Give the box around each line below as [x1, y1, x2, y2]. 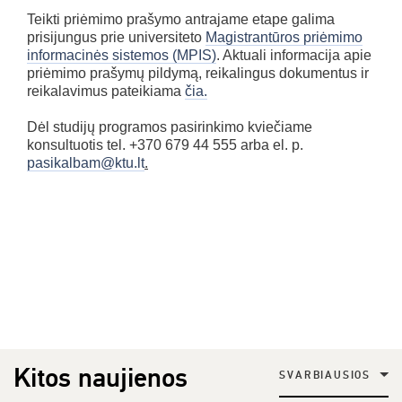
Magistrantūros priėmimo [205, 29, 363, 45]
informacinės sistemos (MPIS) [27, 47, 216, 63]
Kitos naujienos [13, 361, 188, 395]
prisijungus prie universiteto [27, 29, 205, 45]
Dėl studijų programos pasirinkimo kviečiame [27, 118, 312, 135]
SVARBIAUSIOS [279, 369, 371, 383]
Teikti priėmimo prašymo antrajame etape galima [27, 11, 335, 27]
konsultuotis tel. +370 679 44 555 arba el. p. [27, 136, 303, 153]
